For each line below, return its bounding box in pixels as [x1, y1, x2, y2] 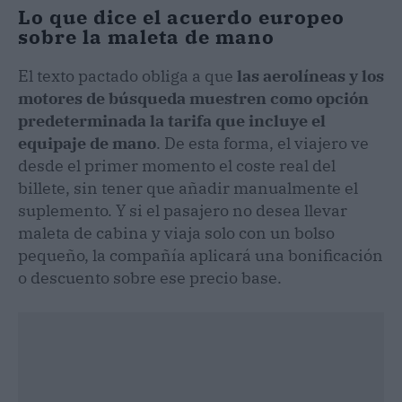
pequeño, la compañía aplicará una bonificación [18, 244, 383, 266]
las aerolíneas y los [237, 65, 384, 86]
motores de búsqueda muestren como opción [18, 87, 369, 109]
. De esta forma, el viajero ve [156, 132, 369, 153]
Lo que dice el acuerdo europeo [18, 3, 345, 30]
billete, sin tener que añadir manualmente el [18, 177, 358, 198]
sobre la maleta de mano [18, 22, 275, 49]
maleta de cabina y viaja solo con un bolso [18, 222, 335, 243]
